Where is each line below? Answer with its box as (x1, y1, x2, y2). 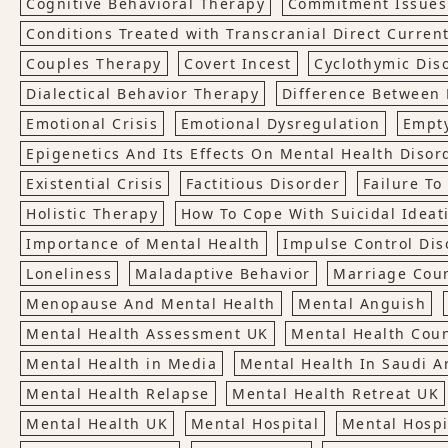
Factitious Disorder (185, 174, 340, 193)
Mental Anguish (298, 294, 426, 313)
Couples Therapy (26, 54, 162, 73)
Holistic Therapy (26, 204, 158, 223)
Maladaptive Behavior (134, 264, 311, 283)
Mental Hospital (190, 414, 319, 433)
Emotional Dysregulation (180, 114, 380, 133)
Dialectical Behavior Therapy (26, 84, 259, 103)
